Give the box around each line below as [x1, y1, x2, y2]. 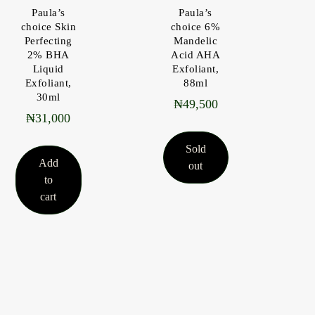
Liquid [32, 63, 64, 75]
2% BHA [27, 49, 70, 60]
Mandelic [174, 34, 218, 46]
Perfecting [24, 34, 72, 46]
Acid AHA [171, 49, 221, 60]
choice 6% [170, 20, 221, 32]
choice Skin [20, 20, 77, 32]
